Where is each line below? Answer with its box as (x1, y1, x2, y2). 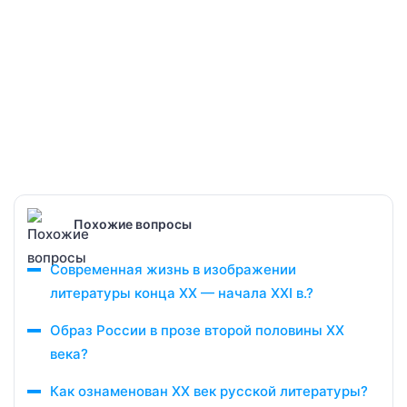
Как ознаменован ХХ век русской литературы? (50, 382, 368, 400)
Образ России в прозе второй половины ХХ (50, 322, 344, 339)
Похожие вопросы (74, 215, 192, 232)
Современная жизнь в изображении (50, 261, 296, 278)
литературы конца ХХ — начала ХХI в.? (50, 284, 313, 302)
